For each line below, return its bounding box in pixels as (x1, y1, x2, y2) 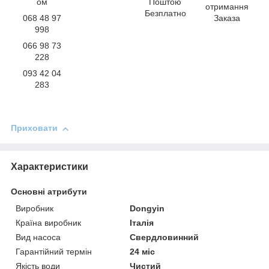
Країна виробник (16, 218, 81, 228)
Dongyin (130, 204, 165, 214)
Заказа (214, 13, 241, 23)
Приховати (11, 123, 58, 133)
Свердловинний (130, 232, 199, 243)
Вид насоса (16, 232, 61, 243)
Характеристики (11, 162, 88, 172)
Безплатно (144, 8, 186, 19)
